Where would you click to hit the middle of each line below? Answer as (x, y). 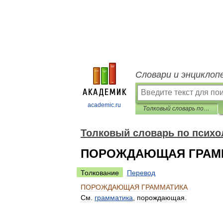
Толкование (100, 173)
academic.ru (104, 105)
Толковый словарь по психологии (207, 109)
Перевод (141, 173)
